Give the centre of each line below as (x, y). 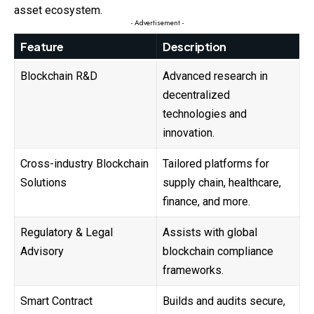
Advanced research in (215, 76)
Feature (42, 47)
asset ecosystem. (58, 11)
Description (194, 47)
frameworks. (193, 271)
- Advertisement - (157, 23)
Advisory (42, 252)
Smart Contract (56, 301)
